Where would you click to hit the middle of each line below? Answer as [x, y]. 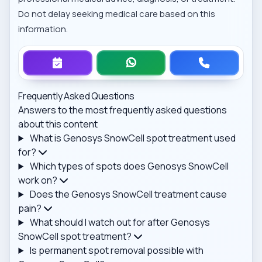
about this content [58, 124]
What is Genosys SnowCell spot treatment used [133, 138]
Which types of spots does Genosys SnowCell [130, 166]
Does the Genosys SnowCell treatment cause [129, 194]
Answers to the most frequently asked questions [123, 110]
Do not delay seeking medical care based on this [117, 14]
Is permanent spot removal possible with [117, 251]
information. [43, 29]
